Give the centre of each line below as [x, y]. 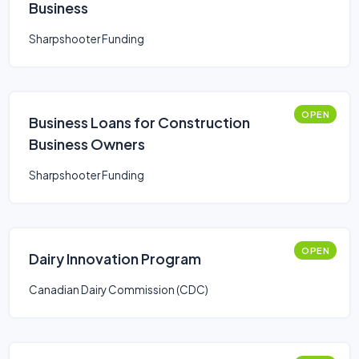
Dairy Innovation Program [115, 258]
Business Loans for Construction [139, 122]
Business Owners [87, 144]
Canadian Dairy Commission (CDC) [119, 290]
